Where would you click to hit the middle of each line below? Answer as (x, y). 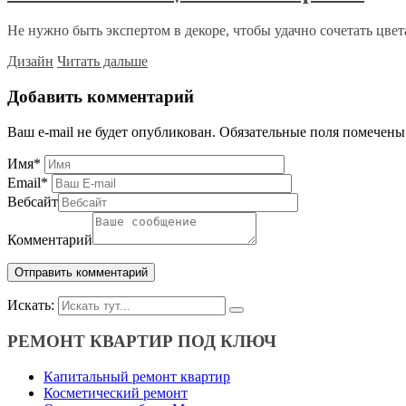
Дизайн (30, 62)
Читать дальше (102, 62)
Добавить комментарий (101, 96)
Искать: (31, 304)
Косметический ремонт (116, 393)
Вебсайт (33, 201)
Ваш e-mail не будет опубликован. (111, 131)
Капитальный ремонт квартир (137, 377)
